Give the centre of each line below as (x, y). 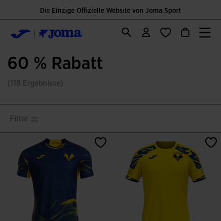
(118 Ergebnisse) (35, 83)
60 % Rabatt (55, 64)
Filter (19, 119)
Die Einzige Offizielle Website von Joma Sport (110, 11)
